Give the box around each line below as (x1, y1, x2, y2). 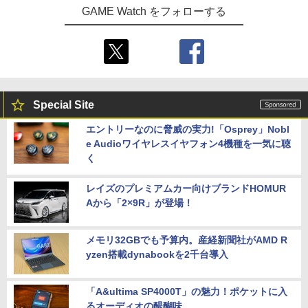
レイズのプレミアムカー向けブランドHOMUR (86, 182, 286, 194)
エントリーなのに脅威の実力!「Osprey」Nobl (86, 123, 289, 135)
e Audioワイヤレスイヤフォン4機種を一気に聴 (86, 137, 291, 149)
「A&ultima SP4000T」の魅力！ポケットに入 (86, 285, 287, 297)
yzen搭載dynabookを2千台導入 (86, 248, 228, 260)
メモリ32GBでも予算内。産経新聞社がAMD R (86, 234, 287, 245)
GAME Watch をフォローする (81, 5, 227, 17)
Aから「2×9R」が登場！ (86, 197, 193, 208)
